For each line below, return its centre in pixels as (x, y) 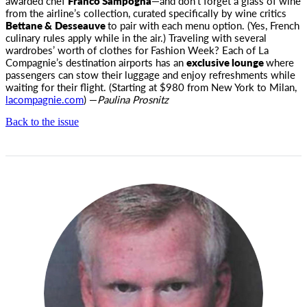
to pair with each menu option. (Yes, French (204, 25)
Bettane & (29, 25)
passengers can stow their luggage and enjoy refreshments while (150, 74)
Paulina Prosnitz (133, 99)
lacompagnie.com (45, 99)
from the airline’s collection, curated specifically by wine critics (146, 13)
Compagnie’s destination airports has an (96, 62)
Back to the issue (42, 122)
